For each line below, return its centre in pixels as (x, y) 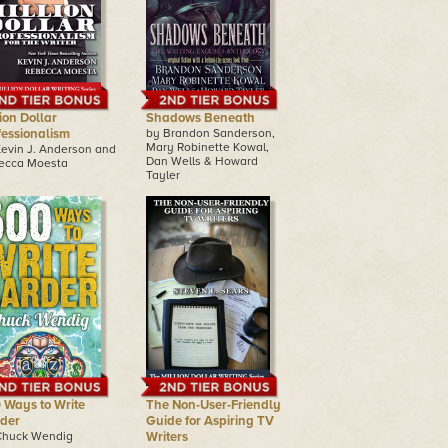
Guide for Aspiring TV (210, 421)
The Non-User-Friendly (213, 405)
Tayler (163, 175)
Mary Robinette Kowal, (207, 147)
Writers (167, 437)
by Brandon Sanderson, (210, 133)
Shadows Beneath (200, 118)
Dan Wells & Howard (202, 161)
